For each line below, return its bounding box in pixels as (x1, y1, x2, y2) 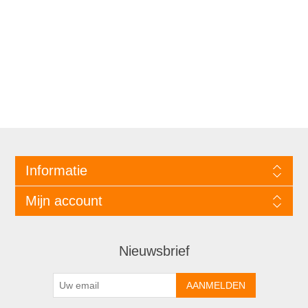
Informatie (25, 162, 87, 178)
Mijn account (25, 192, 102, 208)
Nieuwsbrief (118, 243, 190, 258)
